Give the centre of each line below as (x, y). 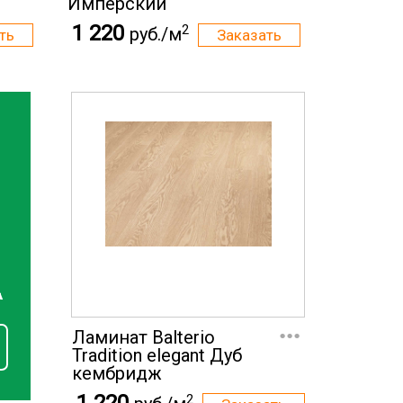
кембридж (117, 374)
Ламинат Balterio (143, 338)
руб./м (156, 35)
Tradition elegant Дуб (157, 356)
